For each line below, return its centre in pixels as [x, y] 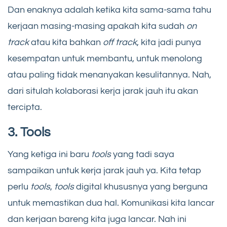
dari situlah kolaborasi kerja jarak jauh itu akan [103, 91]
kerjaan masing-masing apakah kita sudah [97, 26]
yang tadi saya [143, 155]
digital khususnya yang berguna [141, 187]
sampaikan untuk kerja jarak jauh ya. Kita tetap [105, 171]
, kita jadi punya [169, 43]
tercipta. [25, 107]
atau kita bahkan [66, 43]
